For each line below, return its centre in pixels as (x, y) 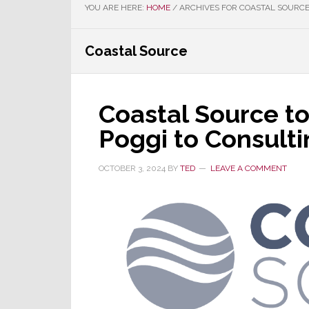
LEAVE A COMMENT (249, 168)
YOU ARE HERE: (116, 8)
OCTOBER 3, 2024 (132, 168)
